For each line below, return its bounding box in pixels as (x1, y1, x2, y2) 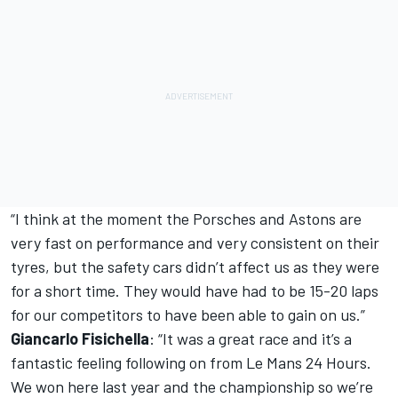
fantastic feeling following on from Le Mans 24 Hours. (11, 353, 371, 373)
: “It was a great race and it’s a (149, 329, 352, 349)
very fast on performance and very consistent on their (11, 233, 379, 253)
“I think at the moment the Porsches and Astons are (11, 209, 362, 229)
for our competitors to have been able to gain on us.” (11, 305, 365, 325)
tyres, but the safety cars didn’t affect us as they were (11, 257, 379, 277)
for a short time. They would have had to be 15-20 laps (11, 281, 378, 301)
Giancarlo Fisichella (11, 329, 149, 349)
